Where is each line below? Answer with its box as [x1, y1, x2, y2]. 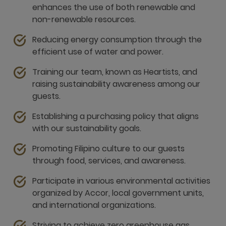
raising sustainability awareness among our [32, 78, 200, 90]
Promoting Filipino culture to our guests [32, 143, 185, 154]
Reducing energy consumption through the [32, 34, 202, 45]
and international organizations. [32, 199, 156, 211]
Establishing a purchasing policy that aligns [32, 110, 199, 122]
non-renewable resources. [32, 14, 136, 25]
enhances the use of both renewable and [32, 2, 195, 13]
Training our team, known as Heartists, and [32, 66, 197, 78]
